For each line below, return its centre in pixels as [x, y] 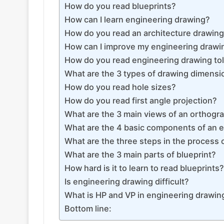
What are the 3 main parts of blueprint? [140, 154]
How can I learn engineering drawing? [137, 19]
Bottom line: [88, 208]
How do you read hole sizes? [120, 87]
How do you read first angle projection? [141, 100]
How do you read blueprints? [120, 6]
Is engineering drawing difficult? [127, 181]
